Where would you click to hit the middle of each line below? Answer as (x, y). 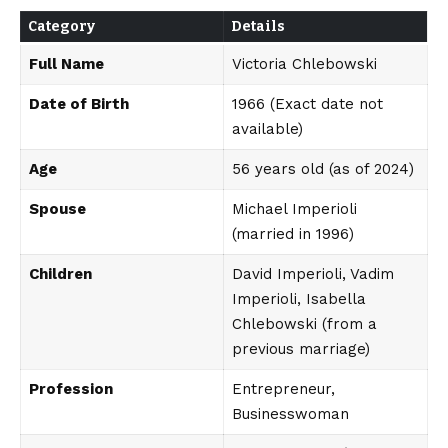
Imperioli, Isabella (298, 299)
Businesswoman (290, 414)
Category (61, 27)
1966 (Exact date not (307, 104)
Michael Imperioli (294, 209)
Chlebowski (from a (304, 324)
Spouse (57, 209)
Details (258, 27)
